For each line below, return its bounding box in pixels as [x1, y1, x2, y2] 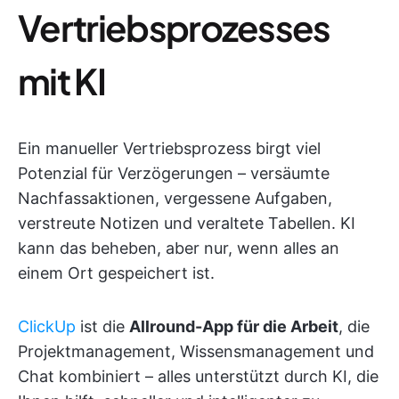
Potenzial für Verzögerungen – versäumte [18, 164, 330, 183]
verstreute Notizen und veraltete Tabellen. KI [18, 214, 355, 233]
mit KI [18, 58, 105, 104]
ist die [76, 317, 129, 337]
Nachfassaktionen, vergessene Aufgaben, [18, 189, 332, 208]
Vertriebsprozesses [18, 4, 330, 51]
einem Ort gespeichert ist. [18, 264, 215, 283]
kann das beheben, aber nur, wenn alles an [18, 239, 339, 258]
